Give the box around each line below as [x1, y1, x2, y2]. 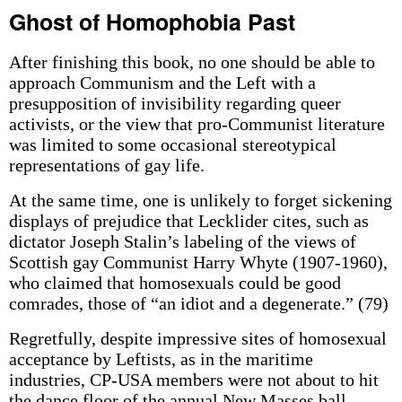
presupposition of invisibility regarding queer [8, 93, 341, 113]
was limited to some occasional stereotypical [8, 135, 336, 154]
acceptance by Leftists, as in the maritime [8, 349, 313, 369]
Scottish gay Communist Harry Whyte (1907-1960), [8, 252, 388, 272]
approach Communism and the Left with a [8, 73, 316, 92]
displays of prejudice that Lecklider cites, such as [8, 211, 369, 231]
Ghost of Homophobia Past [8, 5, 295, 38]
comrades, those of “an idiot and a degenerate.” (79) [8, 293, 389, 313]
